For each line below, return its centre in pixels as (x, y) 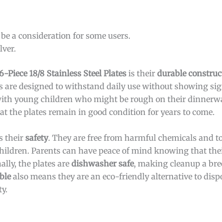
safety (37, 138)
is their (142, 74)
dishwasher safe (103, 163)
